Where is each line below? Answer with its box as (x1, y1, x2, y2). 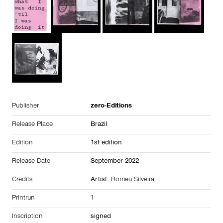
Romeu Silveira (111, 176, 154, 184)
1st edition (91, 139, 122, 147)
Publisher (12, 103, 39, 110)
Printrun (12, 195, 35, 202)
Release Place (12, 121, 53, 128)
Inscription (12, 213, 43, 221)
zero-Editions (91, 103, 132, 110)
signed (91, 213, 111, 221)
